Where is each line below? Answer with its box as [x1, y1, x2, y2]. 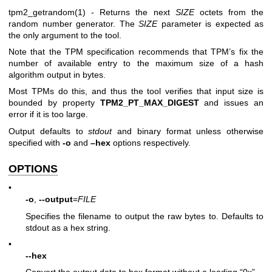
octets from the [194, 7, 263, 17]
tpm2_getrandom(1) [8, 7, 86, 17]
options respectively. [110, 137, 191, 148]
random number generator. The [8, 18, 138, 29]
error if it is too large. [8, 109, 88, 120]
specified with [8, 137, 63, 148]
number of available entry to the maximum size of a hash [8, 58, 263, 68]
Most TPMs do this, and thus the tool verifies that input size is [8, 86, 263, 97]
